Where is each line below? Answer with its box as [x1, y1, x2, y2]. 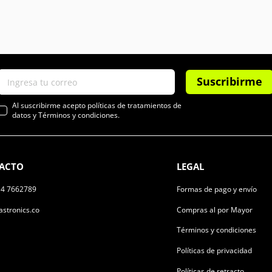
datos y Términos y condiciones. [12, 110, 120, 120]
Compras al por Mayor [177, 204, 253, 215]
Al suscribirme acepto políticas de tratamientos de [12, 100, 182, 110]
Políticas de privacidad [177, 245, 253, 256]
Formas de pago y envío [177, 183, 257, 194]
